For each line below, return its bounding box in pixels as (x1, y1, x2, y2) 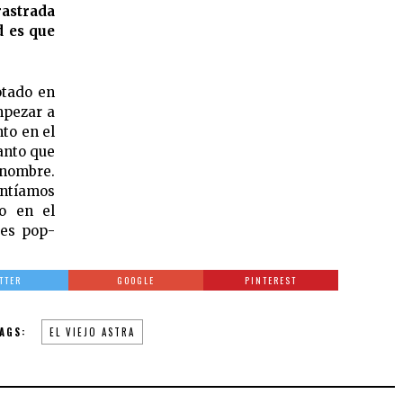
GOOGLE (117, 273, 156, 287)
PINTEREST (245, 273, 298, 287)
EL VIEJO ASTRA (49, 324, 135, 339)
